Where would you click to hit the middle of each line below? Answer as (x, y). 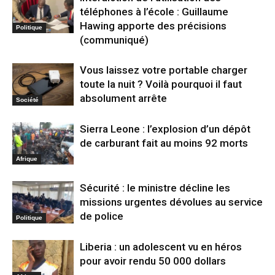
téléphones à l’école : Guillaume (154, 11)
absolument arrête (123, 98)
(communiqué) (114, 40)
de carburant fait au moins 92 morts (164, 143)
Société (27, 99)
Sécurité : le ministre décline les (155, 188)
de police (102, 216)
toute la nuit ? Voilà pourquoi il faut (161, 84)
